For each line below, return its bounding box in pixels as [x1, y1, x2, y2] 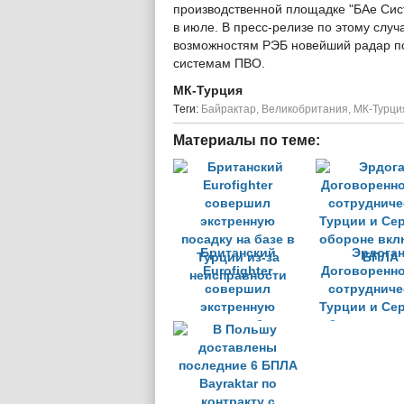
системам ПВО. [173, 57, 265, 70]
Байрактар [201, 103, 256, 115]
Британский [199, 246, 276, 260]
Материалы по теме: [173, 133, 320, 148]
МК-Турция [173, 84, 243, 97]
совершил [205, 282, 271, 296]
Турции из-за [196, 336, 280, 350]
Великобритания [262, 103, 348, 115]
